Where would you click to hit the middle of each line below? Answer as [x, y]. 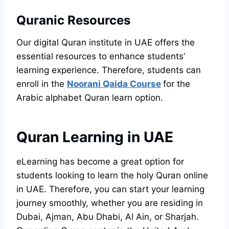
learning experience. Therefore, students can [109, 70]
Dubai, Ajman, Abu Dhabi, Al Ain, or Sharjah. [108, 217]
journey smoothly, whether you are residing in [110, 203]
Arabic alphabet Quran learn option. [90, 98]
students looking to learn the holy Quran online [112, 176]
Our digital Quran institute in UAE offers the [106, 43]
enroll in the [42, 84]
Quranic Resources [73, 20]
